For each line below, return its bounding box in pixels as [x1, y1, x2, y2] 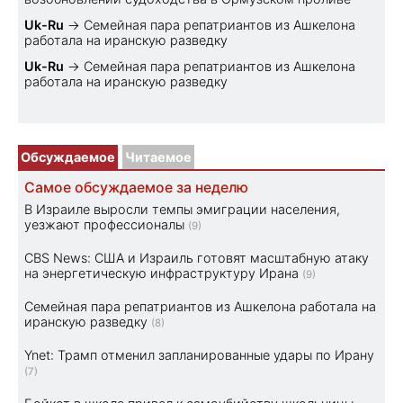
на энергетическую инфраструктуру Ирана [24, 264, 299, 281]
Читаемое [125, 148, 192, 165]
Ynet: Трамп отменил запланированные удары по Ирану [24, 346, 374, 363]
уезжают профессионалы [24, 216, 184, 232]
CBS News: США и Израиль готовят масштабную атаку [24, 249, 369, 265]
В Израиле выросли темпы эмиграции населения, [24, 201, 340, 217]
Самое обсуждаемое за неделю [24, 178, 248, 196]
